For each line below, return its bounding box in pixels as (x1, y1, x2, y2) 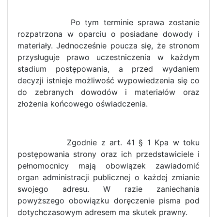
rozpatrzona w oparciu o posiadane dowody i (17, 29, 200, 39)
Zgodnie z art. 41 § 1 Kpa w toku (17, 138, 200, 148)
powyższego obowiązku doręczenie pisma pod (17, 196, 200, 206)
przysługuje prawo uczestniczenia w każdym (17, 52, 200, 62)
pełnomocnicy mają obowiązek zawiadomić (17, 161, 200, 171)
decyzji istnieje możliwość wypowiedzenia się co (17, 76, 200, 86)
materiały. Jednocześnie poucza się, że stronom (17, 41, 200, 51)
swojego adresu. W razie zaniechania (17, 184, 200, 194)
